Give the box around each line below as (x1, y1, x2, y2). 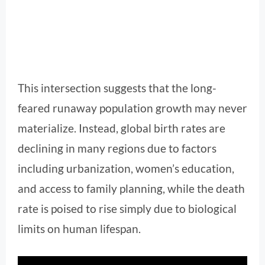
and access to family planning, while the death (18, 182, 245, 196)
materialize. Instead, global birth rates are (18, 121, 225, 135)
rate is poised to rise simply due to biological (18, 202, 237, 216)
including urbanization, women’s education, (18, 161, 234, 176)
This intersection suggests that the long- (18, 81, 216, 95)
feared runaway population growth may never (18, 101, 247, 115)
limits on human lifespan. (18, 222, 141, 236)
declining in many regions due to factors (18, 141, 216, 156)
